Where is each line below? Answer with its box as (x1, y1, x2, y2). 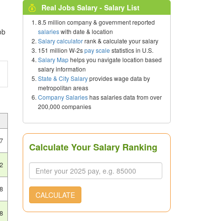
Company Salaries (38, 93, 88, 101)
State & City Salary (38, 74, 88, 82)
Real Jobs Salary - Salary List (41, 2, 140, 12)
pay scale (84, 46, 110, 54)
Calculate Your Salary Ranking (29, 141, 157, 153)
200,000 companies (38, 102, 91, 110)
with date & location (59, 27, 113, 36)
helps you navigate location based (69, 55, 162, 64)
